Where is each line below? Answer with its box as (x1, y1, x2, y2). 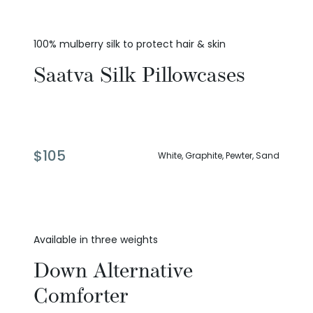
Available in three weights (34, 233, 158, 247)
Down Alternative (34, 252, 193, 289)
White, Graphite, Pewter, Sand (158, 150, 279, 162)
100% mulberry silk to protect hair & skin (34, 37, 226, 52)
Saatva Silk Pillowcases (34, 57, 245, 94)
